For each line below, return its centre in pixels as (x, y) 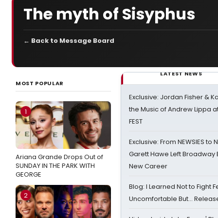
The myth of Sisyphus (109, 14)
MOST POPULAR (40, 83)
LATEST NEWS (181, 73)
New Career (148, 166)
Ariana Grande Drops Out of (59, 157)
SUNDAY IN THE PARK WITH (55, 166)
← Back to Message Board (69, 41)
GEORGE (28, 174)
